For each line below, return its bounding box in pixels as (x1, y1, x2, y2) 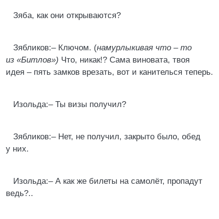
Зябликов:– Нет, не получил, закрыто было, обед (13, 132, 200, 141)
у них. (6, 144, 29, 153)
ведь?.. (6, 189, 33, 198)
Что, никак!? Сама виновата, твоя (59, 55, 190, 65)
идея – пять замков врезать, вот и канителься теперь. (6, 67, 213, 77)
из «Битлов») (6, 55, 59, 65)
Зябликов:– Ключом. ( (13, 43, 97, 52)
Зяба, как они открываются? (13, 11, 121, 20)
